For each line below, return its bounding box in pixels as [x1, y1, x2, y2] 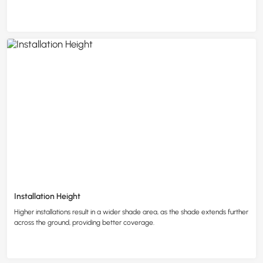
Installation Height [14, 191, 80, 202]
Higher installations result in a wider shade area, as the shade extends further [14, 208, 248, 217]
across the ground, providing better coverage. [14, 218, 154, 227]
